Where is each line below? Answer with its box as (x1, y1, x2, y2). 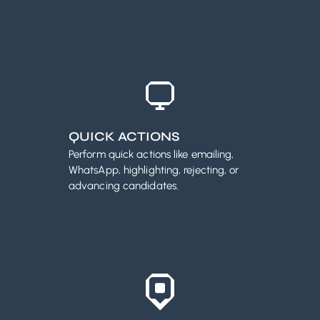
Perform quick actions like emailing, (69, 148, 234, 161)
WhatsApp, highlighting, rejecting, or (69, 164, 239, 177)
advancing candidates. (69, 179, 179, 193)
